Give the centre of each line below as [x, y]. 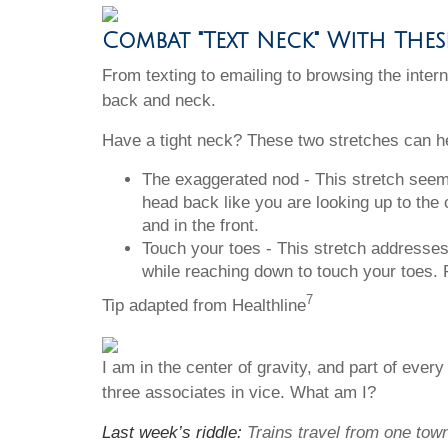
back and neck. [159, 100]
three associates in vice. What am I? [239, 392]
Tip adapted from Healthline [204, 305]
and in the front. [200, 225]
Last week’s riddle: [174, 432]
